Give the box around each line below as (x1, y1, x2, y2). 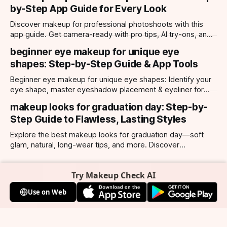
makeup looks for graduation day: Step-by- (10, 101, 208, 113)
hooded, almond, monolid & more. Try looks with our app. (10, 95, 207, 105)
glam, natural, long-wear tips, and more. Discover (10, 140, 179, 150)
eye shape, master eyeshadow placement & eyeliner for (10, 85, 204, 95)
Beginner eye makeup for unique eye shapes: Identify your (10, 75, 211, 85)
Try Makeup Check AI (71, 170, 156, 181)
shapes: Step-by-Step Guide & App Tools (10, 58, 198, 70)
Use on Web (27, 187, 66, 197)
